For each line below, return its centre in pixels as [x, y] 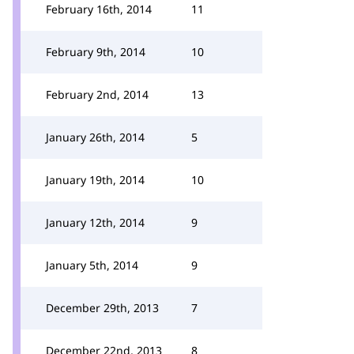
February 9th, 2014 [96, 52]
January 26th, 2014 [95, 137]
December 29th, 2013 [102, 308]
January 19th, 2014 [95, 180]
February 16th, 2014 [99, 9]
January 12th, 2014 [95, 222]
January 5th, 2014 [92, 265]
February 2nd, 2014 [97, 94]
